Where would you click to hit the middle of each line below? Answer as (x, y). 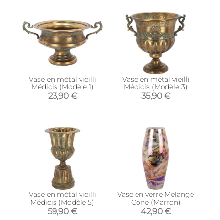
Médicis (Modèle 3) (156, 87)
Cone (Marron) (156, 202)
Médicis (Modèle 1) (62, 87)
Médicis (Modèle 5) (62, 202)
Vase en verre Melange (156, 194)
